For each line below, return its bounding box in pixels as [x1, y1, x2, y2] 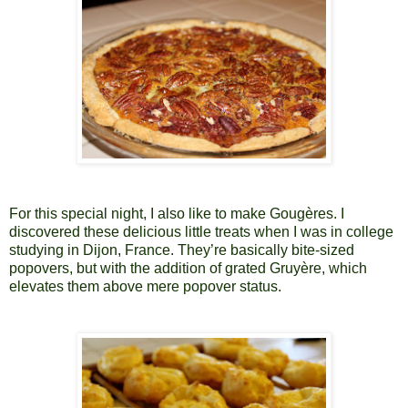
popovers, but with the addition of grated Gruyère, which [9, 260, 367, 276]
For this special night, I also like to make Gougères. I [9, 205, 344, 221]
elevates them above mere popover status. [9, 278, 285, 294]
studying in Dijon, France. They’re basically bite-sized [9, 241, 354, 258]
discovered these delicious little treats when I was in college [9, 223, 393, 240]
